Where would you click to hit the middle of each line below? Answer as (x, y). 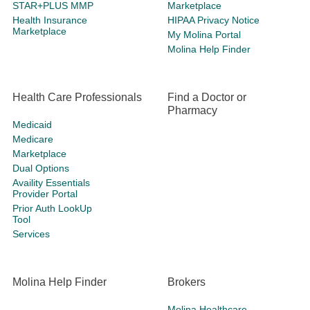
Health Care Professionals (77, 97)
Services (31, 234)
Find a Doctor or (207, 97)
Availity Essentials (51, 183)
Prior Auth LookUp (52, 208)
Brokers (186, 282)
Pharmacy (192, 110)
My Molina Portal (204, 35)
